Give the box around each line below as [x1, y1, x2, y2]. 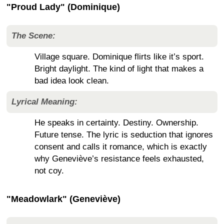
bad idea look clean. [34, 75, 109, 85]
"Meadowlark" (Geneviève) [6, 193, 120, 204]
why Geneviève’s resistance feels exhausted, [34, 153, 204, 163]
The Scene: [11, 30, 55, 40]
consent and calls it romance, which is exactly [34, 141, 207, 151]
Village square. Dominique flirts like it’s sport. [34, 51, 204, 61]
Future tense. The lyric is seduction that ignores [34, 129, 213, 139]
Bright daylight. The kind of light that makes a [34, 63, 203, 73]
